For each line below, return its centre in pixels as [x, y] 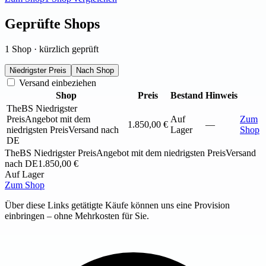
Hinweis [221, 95]
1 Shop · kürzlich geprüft [52, 49]
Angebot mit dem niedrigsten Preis [161, 153]
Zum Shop [25, 185]
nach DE [21, 163]
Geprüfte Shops [52, 23]
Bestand [187, 95]
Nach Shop [95, 70]
